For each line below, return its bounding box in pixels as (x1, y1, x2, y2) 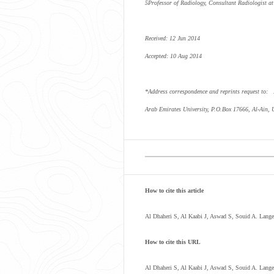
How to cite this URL (145, 239, 201, 245)
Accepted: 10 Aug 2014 (145, 53, 202, 59)
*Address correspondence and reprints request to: (145, 88, 270, 95)
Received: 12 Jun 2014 (145, 35, 200, 42)
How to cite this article (145, 187, 204, 194)
